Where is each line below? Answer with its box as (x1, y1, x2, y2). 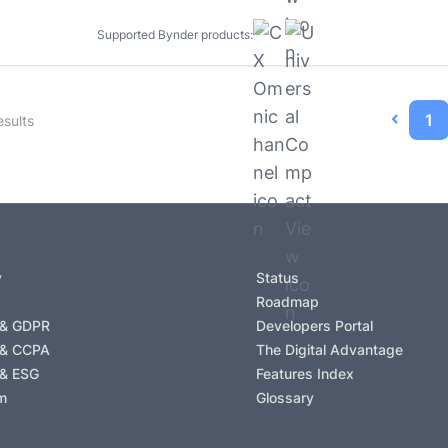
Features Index (256, 364, 354, 382)
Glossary (256, 388, 314, 406)
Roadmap (256, 292, 319, 310)
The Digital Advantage (256, 340, 403, 358)
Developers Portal (256, 316, 373, 334)
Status (256, 268, 299, 286)
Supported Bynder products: (97, 26, 253, 42)
